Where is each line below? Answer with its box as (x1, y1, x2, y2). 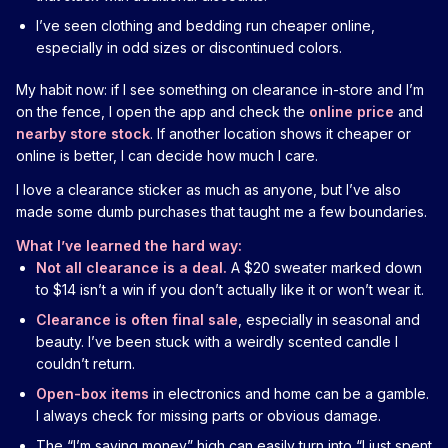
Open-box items (36, 384, 149, 402)
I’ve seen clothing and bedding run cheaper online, (36, 16, 375, 34)
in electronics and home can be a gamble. (149, 384, 429, 402)
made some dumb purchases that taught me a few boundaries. (16, 202, 427, 220)
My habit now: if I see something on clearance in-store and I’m (16, 80, 424, 98)
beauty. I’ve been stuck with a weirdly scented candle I (36, 332, 398, 350)
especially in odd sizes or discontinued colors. (36, 38, 342, 56)
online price (309, 102, 394, 120)
